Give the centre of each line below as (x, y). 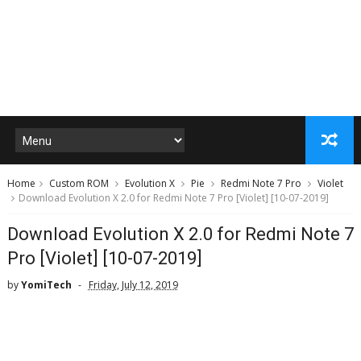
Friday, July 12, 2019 (133, 285)
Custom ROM (79, 183)
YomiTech (46, 285)
